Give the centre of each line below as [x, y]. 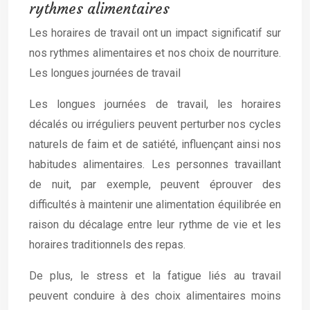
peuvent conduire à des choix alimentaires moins [155, 296]
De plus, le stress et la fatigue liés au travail [155, 276]
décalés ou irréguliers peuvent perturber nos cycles [155, 124]
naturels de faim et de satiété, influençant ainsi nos [155, 144]
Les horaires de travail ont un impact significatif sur [155, 33]
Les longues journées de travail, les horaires [155, 104]
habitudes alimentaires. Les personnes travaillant [155, 164]
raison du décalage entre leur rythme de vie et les [155, 225]
